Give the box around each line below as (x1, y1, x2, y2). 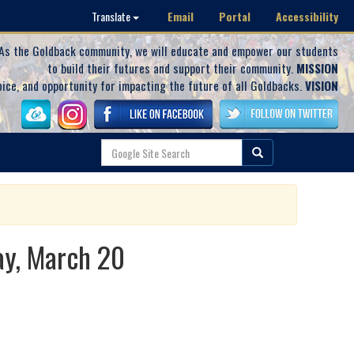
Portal (219, 7, 250, 24)
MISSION (296, 59, 338, 77)
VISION (305, 77, 338, 94)
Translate (92, 8, 133, 24)
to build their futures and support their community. (47, 59, 296, 77)
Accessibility (276, 7, 338, 24)
